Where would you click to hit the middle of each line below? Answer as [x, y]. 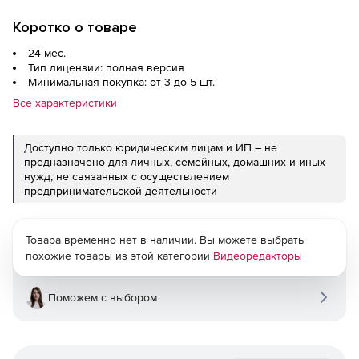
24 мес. [47, 53]
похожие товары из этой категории [119, 256]
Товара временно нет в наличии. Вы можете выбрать [165, 240]
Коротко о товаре [75, 27]
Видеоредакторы [258, 256]
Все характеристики [65, 103]
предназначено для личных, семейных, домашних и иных [175, 162]
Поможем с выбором [103, 297]
